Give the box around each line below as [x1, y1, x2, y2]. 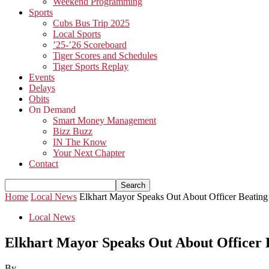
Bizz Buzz [53, 126, 92, 136]
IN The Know [53, 137, 107, 147]
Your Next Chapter [53, 148, 125, 158]
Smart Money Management [53, 115, 156, 125]
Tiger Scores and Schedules [53, 50, 157, 61]
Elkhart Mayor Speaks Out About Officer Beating [79, 192, 268, 202]
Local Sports [53, 29, 101, 39]
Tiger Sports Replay [53, 61, 128, 71]
